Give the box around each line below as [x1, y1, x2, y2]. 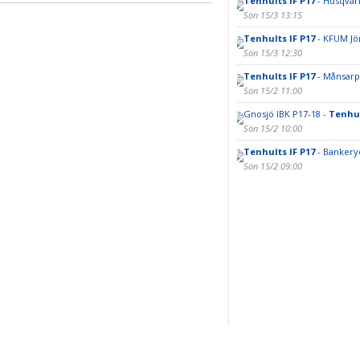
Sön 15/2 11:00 [243, 84, 302, 96]
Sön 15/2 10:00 [243, 122, 302, 134]
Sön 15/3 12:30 [243, 47, 302, 59]
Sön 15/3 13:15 [243, 9, 302, 21]
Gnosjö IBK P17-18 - [243, 108, 329, 120]
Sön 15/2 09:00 [243, 160, 302, 172]
